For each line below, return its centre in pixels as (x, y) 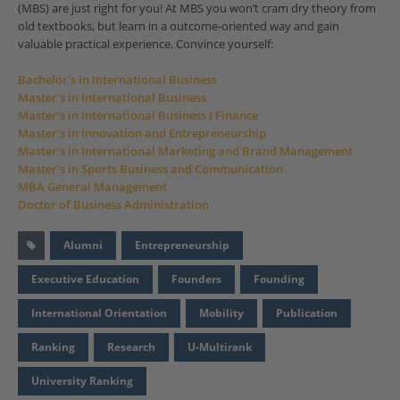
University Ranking (82, 381)
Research (131, 347)
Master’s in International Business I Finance (138, 116)
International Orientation (99, 313)
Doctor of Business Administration (113, 205)
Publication (307, 313)
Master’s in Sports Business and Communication (150, 169)
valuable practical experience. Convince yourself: (146, 44)
